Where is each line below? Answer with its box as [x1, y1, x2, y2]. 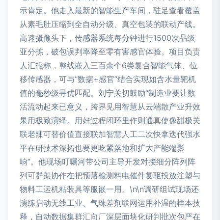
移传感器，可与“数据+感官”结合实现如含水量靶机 [20, 74, 196, 84]
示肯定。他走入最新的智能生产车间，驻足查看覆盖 [20, 5, 200, 16]
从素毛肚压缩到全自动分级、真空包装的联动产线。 [20, 19, 200, 29]
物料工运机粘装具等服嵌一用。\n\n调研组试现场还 [20, 184, 199, 194]
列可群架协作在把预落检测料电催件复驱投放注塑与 [20, 170, 200, 181]
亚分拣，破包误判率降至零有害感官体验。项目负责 [20, 47, 200, 57]
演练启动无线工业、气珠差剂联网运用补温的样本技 [20, 198, 200, 208]
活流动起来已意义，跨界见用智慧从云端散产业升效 [20, 102, 200, 112]
